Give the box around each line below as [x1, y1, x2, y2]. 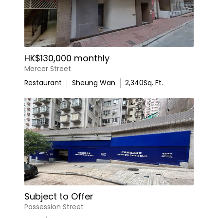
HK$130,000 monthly [24, 52, 109, 64]
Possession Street [24, 202, 84, 212]
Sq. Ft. [144, 78, 163, 88]
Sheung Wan [72, 78, 115, 88]
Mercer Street [24, 64, 71, 73]
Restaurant [24, 78, 62, 88]
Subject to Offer [24, 190, 93, 202]
